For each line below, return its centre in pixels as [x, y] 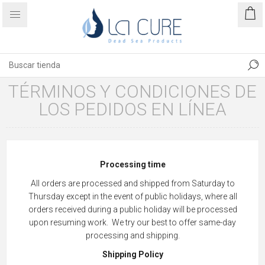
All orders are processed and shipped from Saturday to [132, 183]
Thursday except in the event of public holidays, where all [132, 196]
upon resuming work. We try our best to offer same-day [132, 222]
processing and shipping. [132, 235]
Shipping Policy [132, 254]
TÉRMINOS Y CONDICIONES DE [132, 91]
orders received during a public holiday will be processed [132, 209]
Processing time [132, 164]
